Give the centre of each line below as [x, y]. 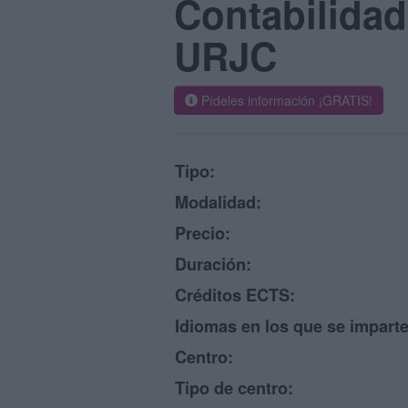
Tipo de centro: [234, 388]
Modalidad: [218, 202]
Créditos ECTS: [235, 295]
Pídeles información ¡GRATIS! [285, 100]
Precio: [203, 233]
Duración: [213, 264]
